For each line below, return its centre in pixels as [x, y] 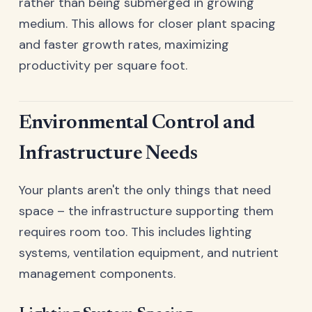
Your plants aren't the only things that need [145, 190]
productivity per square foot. [103, 65]
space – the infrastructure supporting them [146, 211]
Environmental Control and [137, 124]
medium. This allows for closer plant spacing [147, 24]
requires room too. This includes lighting [135, 232]
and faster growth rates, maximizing [124, 45]
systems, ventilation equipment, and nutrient [149, 252]
